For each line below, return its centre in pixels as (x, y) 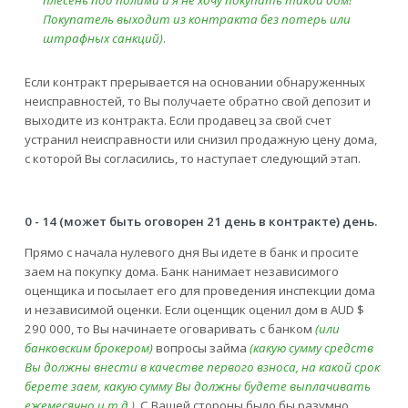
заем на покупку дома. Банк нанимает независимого (181, 272)
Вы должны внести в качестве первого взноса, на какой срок (202, 367)
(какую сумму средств (311, 348)
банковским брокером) (90, 348)
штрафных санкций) (102, 39)
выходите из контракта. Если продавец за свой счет (178, 121)
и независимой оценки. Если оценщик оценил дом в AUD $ (194, 310)
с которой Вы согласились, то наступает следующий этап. (192, 159)
